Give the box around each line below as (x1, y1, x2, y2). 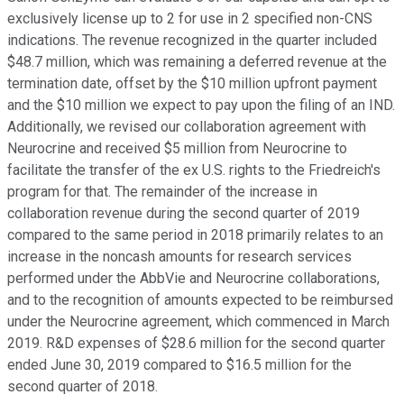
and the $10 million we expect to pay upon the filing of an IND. (7, 96, 395, 115)
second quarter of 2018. (7, 378, 158, 396)
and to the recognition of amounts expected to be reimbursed (7, 291, 393, 309)
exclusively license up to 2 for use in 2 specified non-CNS (7, 10, 372, 28)
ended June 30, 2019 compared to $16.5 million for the (7, 356, 352, 374)
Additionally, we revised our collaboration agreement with (7, 118, 366, 136)
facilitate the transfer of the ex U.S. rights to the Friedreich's (7, 161, 381, 179)
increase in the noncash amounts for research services (7, 248, 352, 266)
